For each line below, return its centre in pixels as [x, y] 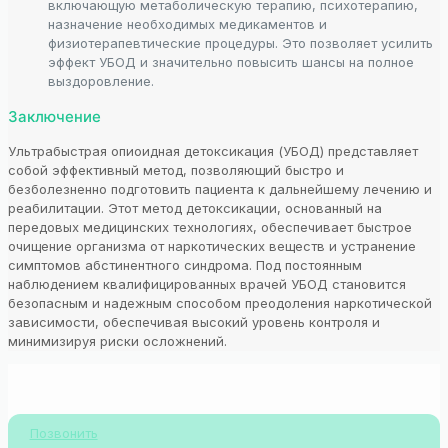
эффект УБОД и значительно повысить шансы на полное [231, 61]
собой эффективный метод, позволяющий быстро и [176, 169]
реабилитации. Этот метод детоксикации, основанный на [195, 207]
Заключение [54, 116]
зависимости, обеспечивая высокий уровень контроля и [194, 321]
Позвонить [63, 432]
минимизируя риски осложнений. [117, 340]
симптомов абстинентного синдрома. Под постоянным [185, 264]
